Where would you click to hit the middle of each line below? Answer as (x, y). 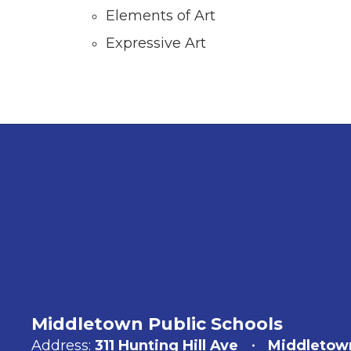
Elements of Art (163, 16)
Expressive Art (156, 43)
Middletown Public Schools (157, 324)
